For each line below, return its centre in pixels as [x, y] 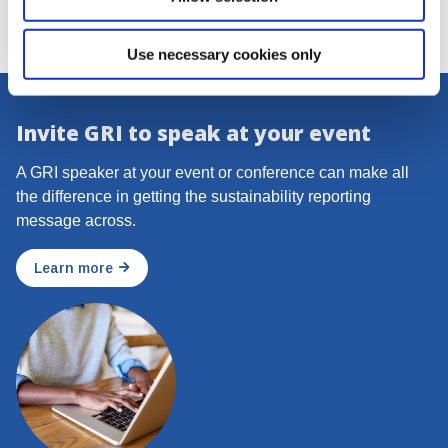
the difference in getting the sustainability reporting [193, 196]
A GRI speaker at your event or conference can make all [212, 172]
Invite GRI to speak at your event [193, 132]
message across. [76, 220]
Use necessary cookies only [224, 54]
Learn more [73, 267]
